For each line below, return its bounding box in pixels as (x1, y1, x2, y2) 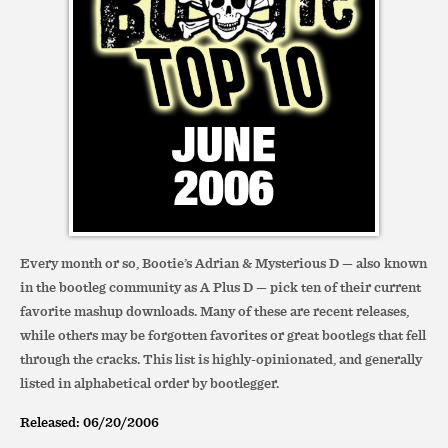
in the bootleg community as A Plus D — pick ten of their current (20, 277, 421, 297)
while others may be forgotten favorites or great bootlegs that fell (20, 325, 426, 345)
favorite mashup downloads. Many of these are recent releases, (20, 301, 409, 321)
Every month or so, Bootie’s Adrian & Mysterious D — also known (20, 253, 427, 273)
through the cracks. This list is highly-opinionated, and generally (20, 349, 422, 369)
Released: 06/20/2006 (20, 412, 159, 432)
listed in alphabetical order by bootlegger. (20, 373, 279, 393)
